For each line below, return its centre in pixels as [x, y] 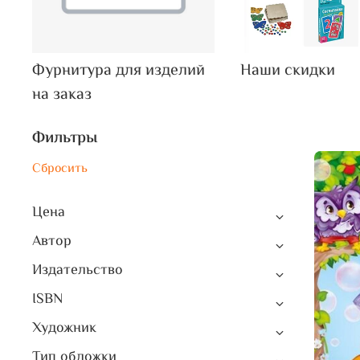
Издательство [78, 270]
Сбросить [60, 169]
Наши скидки [288, 71]
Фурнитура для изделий [119, 71]
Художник [64, 328]
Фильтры [65, 138]
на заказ [62, 95]
